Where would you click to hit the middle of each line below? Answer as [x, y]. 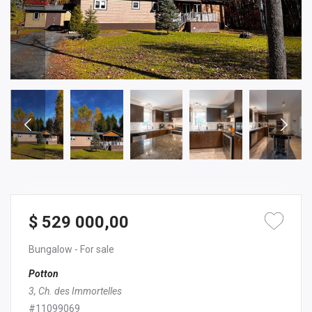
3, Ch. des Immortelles [75, 291]
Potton [44, 273]
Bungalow [52, 249]
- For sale [94, 249]
